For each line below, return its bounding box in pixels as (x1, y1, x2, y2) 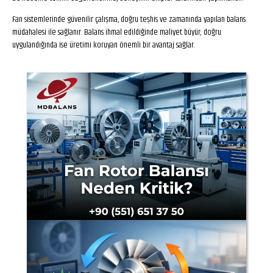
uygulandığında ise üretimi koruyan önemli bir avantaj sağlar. (12, 38, 195, 52)
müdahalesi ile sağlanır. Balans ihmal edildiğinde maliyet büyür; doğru (12, 26, 221, 39)
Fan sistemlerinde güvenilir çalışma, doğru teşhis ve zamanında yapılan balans (12, 13, 246, 26)
